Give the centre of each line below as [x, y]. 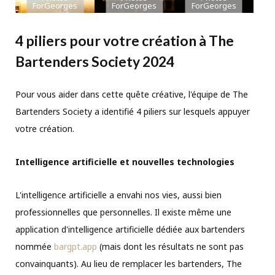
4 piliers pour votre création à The [125, 40]
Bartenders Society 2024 [95, 61]
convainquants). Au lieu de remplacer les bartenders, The [129, 263]
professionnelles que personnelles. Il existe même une [123, 212]
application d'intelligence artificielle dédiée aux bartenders [130, 229]
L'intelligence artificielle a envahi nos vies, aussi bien [118, 195]
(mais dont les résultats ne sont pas [170, 246]
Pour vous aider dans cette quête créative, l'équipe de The [132, 94]
